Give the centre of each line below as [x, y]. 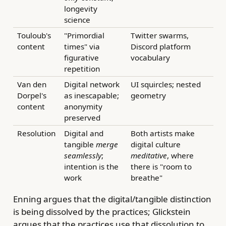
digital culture [156, 145]
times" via [82, 47]
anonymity [83, 107]
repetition [82, 69]
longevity [81, 9]
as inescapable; [92, 96]
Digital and [84, 133]
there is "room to [161, 167]
